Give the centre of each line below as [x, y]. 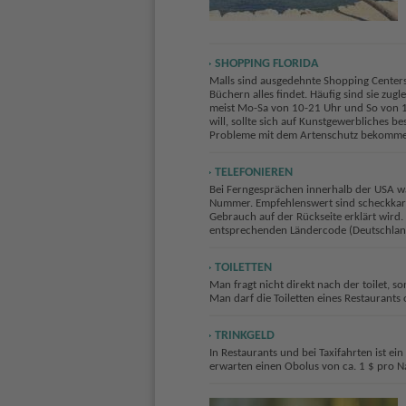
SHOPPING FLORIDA [266, 64]
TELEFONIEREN [253, 172]
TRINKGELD [244, 335]
